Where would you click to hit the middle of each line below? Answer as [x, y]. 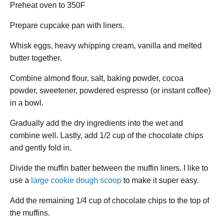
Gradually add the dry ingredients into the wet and [96, 123]
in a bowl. [27, 103]
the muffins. [30, 213]
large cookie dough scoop [76, 180]
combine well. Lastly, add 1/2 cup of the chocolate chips [107, 135]
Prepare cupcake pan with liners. [67, 25]
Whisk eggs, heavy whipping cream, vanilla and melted [106, 45]
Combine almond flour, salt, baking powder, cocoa [97, 78]
